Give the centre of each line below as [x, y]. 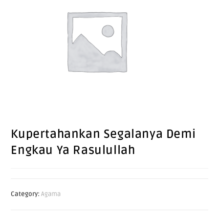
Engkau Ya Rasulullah [73, 150]
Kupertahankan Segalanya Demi [103, 134]
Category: [26, 194]
